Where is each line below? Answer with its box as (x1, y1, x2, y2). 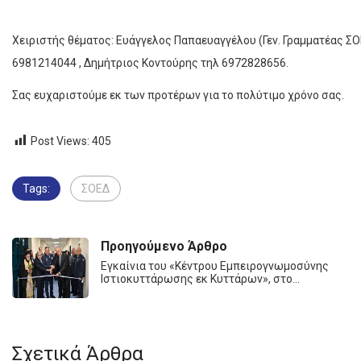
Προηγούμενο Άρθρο (101, 239, 227, 255)
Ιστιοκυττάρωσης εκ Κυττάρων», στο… (101, 272, 300, 286)
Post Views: (31, 135, 89, 148)
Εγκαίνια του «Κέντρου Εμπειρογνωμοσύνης (101, 259, 329, 273)
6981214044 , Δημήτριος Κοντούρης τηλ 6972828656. (12, 56, 288, 70)
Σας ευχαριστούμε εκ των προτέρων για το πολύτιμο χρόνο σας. (12, 89, 344, 102)
